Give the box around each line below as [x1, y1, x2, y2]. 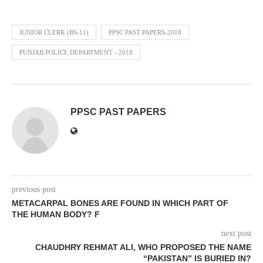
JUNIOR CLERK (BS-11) [19, 29, 89, 36]
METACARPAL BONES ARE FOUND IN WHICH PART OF [12, 198, 228, 208]
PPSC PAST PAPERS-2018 [109, 29, 181, 36]
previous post [12, 185, 56, 194]
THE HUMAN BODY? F [12, 210, 100, 219]
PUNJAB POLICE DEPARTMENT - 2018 [19, 49, 133, 56]
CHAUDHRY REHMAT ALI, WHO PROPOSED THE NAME [35, 242, 251, 252]
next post [221, 229, 251, 238]
